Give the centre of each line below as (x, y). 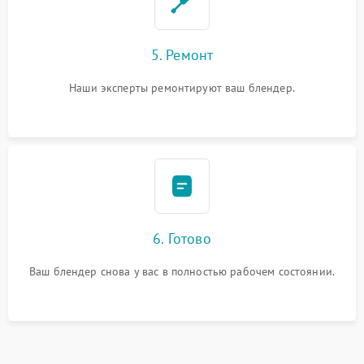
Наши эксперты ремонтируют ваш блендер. (182, 87)
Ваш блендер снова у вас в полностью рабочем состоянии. (182, 271)
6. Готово (182, 238)
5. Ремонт (182, 54)
